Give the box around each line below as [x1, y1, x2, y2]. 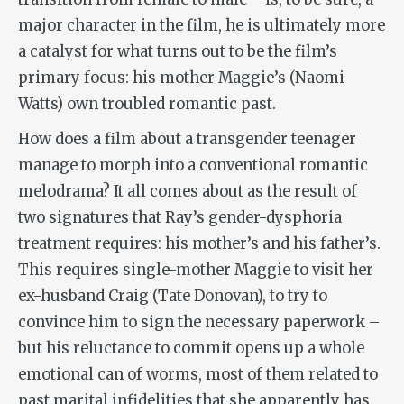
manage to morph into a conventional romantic [18, 156, 368, 176]
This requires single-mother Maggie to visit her [18, 261, 373, 280]
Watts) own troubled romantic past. [18, 95, 276, 115]
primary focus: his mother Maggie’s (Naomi [18, 69, 344, 88]
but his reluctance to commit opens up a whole [18, 339, 364, 359]
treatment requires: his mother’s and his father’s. [18, 234, 381, 254]
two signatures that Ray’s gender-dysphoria [18, 208, 342, 228]
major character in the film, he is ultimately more [18, 16, 385, 36]
